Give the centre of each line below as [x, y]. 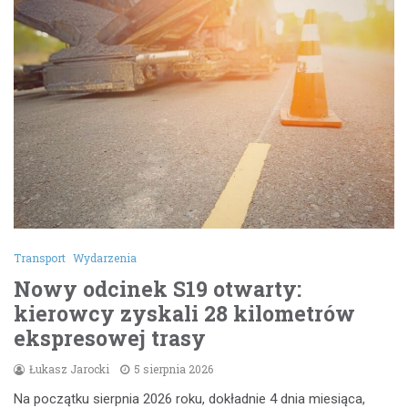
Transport [40, 258]
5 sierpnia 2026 [173, 369]
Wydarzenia [105, 258]
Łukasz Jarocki [69, 369]
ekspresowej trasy [110, 338]
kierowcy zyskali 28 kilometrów [184, 314]
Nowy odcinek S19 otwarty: [158, 289]
